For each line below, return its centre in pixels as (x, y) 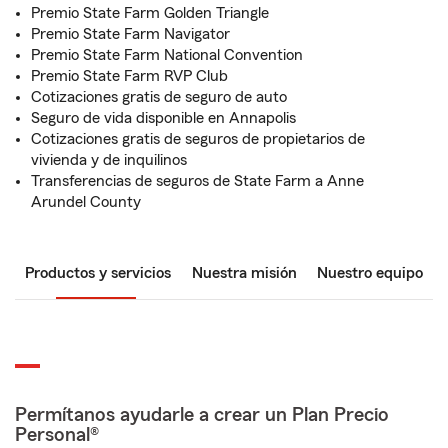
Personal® (57, 435)
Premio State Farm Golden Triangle (150, 13)
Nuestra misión (244, 273)
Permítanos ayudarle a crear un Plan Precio (202, 415)
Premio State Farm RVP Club (129, 76)
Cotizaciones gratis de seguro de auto (159, 97)
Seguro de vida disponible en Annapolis (163, 118)
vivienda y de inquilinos (109, 160)
